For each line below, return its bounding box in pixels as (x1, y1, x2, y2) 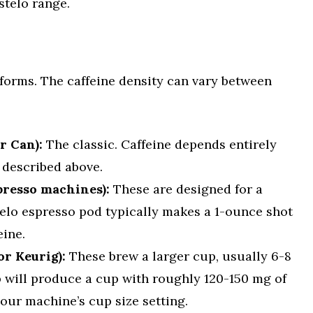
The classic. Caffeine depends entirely (43, 136, 277, 152)
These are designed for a (110, 180, 263, 197)
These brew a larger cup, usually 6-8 (66, 247, 291, 264)
